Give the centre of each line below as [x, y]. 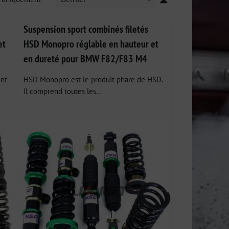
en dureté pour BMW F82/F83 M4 [86, 59]
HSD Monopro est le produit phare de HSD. [93, 79]
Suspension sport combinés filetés [86, 29]
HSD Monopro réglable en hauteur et [91, 44]
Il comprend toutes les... [63, 91]
